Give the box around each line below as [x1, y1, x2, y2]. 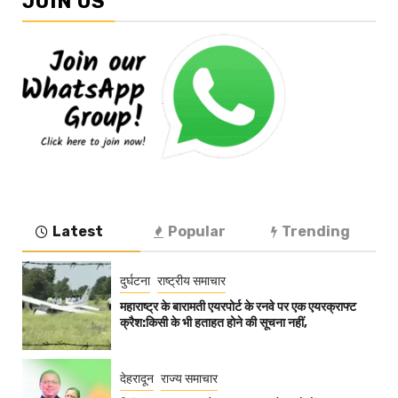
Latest [52, 223, 103, 240]
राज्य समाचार [161, 370, 218, 386]
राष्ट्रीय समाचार [157, 273, 226, 288]
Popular [167, 223, 226, 240]
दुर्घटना [120, 273, 150, 288]
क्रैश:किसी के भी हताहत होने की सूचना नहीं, [120, 314, 307, 330]
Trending [282, 223, 351, 240]
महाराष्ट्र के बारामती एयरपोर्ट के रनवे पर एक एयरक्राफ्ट [120, 298, 356, 314]
